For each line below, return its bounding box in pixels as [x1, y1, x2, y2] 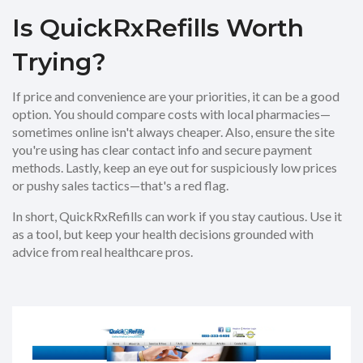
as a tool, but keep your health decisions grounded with [12, 226, 314, 241]
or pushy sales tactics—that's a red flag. [12, 177, 228, 193]
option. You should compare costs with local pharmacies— [12, 106, 331, 122]
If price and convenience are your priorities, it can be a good [12, 88, 340, 104]
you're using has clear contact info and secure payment [12, 142, 312, 157]
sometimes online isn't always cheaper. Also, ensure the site [12, 124, 335, 139]
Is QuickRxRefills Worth [12, 13, 304, 43]
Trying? [12, 47, 106, 77]
